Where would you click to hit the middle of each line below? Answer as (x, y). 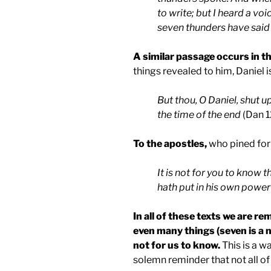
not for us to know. (177, 246)
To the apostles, (170, 144)
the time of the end (199, 115)
